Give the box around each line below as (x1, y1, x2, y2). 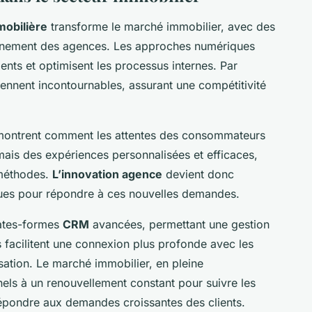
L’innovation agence (52, 166, 162, 181)
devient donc (162, 166, 234, 181)
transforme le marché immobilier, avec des (47, 19, 275, 33)
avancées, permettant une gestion (89, 217, 270, 231)
